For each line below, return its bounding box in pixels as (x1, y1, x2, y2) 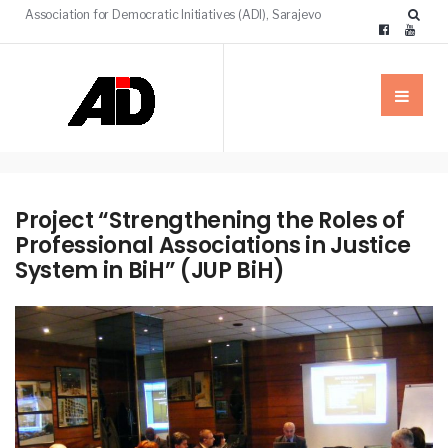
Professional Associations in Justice (15, 230, 412, 261)
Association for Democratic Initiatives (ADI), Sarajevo (25, 7, 322, 22)
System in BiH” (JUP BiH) (15, 255, 286, 286)
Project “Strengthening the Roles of (15, 205, 405, 236)
